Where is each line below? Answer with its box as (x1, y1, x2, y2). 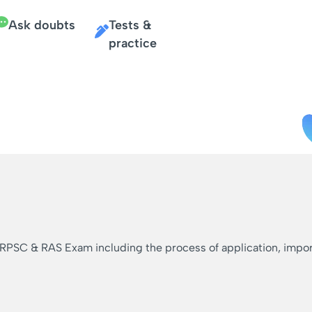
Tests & (109, 17, 152, 33)
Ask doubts (8, 17, 75, 33)
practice (109, 36, 157, 52)
